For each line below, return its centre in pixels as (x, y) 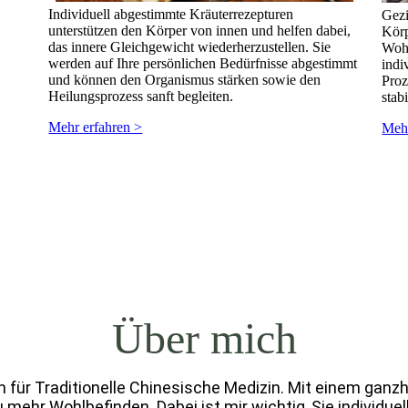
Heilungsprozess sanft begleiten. (141, 97)
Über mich (204, 338)
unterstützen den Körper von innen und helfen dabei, (200, 31)
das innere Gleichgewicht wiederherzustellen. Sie (190, 47)
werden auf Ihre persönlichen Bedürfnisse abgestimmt (203, 64)
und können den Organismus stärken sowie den (185, 80)
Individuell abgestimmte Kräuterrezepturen (171, 15)
